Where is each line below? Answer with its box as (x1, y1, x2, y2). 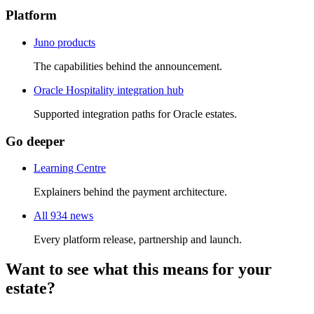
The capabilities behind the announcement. (34, 60, 222, 72)
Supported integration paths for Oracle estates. (34, 107, 237, 120)
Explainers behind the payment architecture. (34, 186, 227, 198)
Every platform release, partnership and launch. (34, 233, 242, 246)
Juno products (34, 36, 95, 48)
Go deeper (6, 133, 64, 149)
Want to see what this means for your (6, 260, 272, 279)
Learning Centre (34, 162, 106, 175)
